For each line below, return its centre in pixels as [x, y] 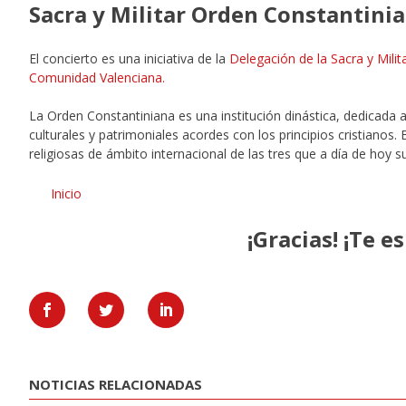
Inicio [66, 194]
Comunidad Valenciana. [97, 78]
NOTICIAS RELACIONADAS [116, 385]
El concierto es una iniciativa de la [129, 59]
